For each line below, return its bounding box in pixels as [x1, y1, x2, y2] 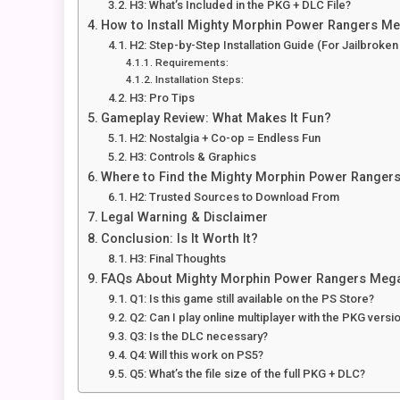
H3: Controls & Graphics [129, 150, 257, 164]
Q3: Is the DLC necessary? [129, 329, 269, 344]
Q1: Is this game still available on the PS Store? [129, 292, 375, 306]
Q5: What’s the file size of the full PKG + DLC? [129, 367, 366, 381]
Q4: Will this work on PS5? [129, 348, 264, 362]
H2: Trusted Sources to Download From [129, 190, 340, 204]
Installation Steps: [154, 73, 244, 87]
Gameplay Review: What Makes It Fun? [100, 111, 331, 127]
